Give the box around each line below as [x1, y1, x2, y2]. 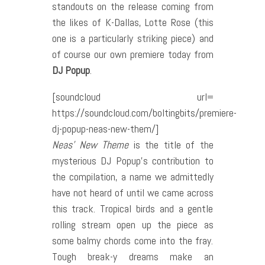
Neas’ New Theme [51, 138, 134, 152]
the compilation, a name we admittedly [51, 170, 214, 184]
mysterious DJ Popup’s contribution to [51, 154, 214, 168]
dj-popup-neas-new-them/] [51, 122, 159, 136]
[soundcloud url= [51, 90, 214, 104]
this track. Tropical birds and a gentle [51, 202, 214, 216]
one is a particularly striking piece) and [51, 31, 214, 46]
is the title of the [133, 138, 214, 152]
